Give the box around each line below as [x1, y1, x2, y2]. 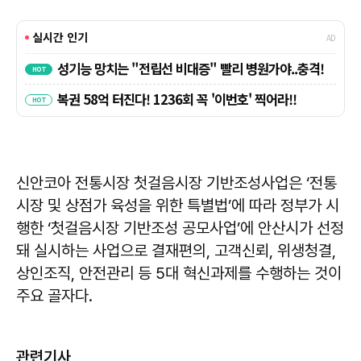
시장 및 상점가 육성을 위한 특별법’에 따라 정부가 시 [16, 195, 339, 215]
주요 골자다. [16, 285, 93, 305]
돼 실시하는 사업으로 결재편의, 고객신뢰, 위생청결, [16, 240, 336, 260]
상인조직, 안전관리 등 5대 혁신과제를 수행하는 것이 [16, 263, 342, 283]
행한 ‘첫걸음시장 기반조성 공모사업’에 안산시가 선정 [16, 218, 344, 238]
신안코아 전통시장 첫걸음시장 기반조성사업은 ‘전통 [16, 172, 337, 193]
